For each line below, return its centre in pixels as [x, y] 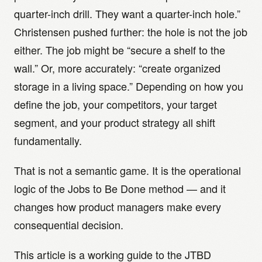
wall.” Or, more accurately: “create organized [117, 68]
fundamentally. [48, 140]
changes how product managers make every [118, 206]
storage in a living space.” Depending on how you [129, 86]
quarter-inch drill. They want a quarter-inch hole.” [127, 13]
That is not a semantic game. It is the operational [127, 170]
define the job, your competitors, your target [116, 104]
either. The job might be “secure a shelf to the [120, 50]
